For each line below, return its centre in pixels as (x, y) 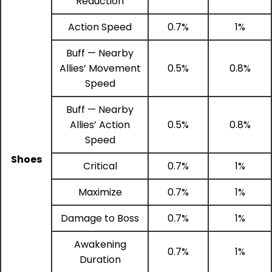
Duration (100, 259)
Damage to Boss (100, 218)
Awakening (100, 244)
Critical (100, 166)
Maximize (100, 192)
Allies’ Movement (100, 68)
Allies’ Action (100, 124)
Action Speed (100, 27)
